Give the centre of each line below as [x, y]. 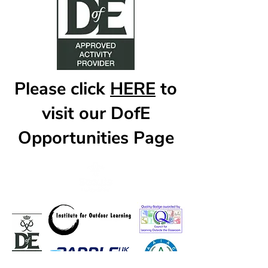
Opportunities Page [96, 138]
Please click [62, 89]
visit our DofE [96, 113]
